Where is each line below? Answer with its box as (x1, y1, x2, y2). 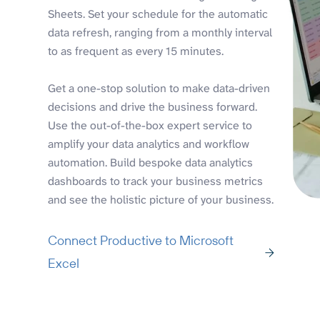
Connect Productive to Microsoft (48, 232, 234, 249)
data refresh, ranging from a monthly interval (48, 25, 273, 41)
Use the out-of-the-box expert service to (48, 118, 253, 134)
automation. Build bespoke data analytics (48, 155, 254, 171)
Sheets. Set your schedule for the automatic (48, 6, 269, 22)
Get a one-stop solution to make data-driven (48, 81, 271, 96)
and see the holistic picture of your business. (48, 192, 274, 208)
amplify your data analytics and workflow (48, 136, 250, 152)
